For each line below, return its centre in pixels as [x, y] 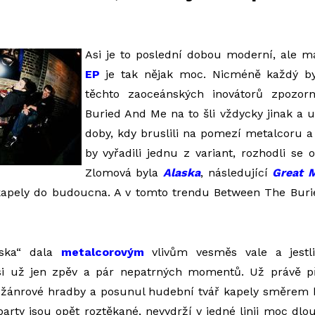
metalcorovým [102, 252]
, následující [236, 173]
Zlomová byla [124, 173]
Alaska [181, 173]
